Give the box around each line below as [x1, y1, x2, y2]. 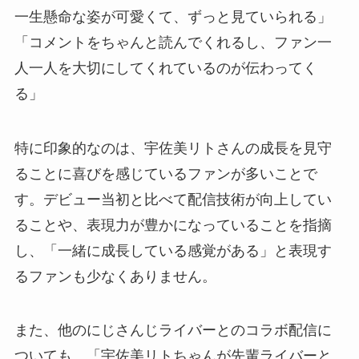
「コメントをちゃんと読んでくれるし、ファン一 [14, 34, 332, 50]
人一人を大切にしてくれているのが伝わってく [14, 59, 317, 76]
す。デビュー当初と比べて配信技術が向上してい [14, 191, 332, 208]
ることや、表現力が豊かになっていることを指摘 [14, 216, 332, 233]
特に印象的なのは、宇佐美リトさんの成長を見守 [14, 139, 332, 156]
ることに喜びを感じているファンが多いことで [14, 165, 317, 182]
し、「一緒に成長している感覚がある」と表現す [14, 242, 332, 259]
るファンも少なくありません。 [14, 268, 216, 284]
